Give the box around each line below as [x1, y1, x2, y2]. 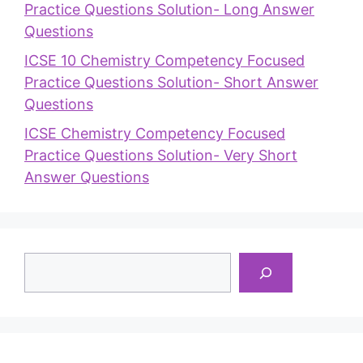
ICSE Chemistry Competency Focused [24, 125, 285, 143]
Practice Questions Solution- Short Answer [24, 74, 318, 92]
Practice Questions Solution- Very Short [24, 147, 297, 164]
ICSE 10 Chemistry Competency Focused [24, 52, 305, 70]
